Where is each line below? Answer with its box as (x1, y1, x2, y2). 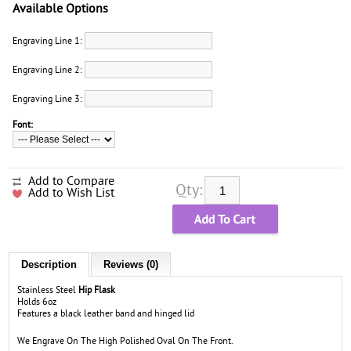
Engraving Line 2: (13, 64, 85, 75)
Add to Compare (28, 173, 115, 188)
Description (21, 259, 78, 270)
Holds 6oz (17, 296, 57, 307)
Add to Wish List (28, 185, 115, 200)
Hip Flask (78, 284, 116, 295)
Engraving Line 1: (13, 35, 85, 46)
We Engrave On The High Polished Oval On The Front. (17, 335, 234, 346)
